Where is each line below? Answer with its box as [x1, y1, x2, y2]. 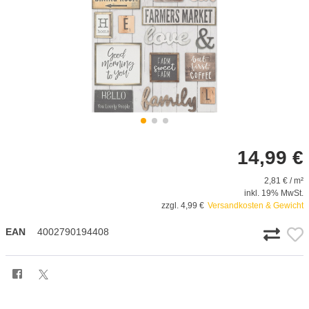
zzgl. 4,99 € [161, 200, 204, 210]
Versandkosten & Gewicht [208, 200, 303, 210]
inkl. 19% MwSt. [244, 188, 303, 198]
